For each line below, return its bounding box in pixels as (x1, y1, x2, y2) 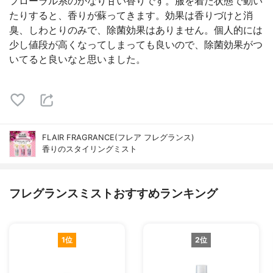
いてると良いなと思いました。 (9, 53, 146, 65)
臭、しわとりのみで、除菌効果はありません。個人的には (9, 24, 263, 36)
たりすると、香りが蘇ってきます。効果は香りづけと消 (9, 9, 253, 21)
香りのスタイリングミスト (42, 144, 137, 154)
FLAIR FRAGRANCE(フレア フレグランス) (42, 133, 194, 142)
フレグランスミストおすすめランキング (9, 186, 218, 200)
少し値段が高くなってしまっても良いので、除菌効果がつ (9, 38, 263, 51)
